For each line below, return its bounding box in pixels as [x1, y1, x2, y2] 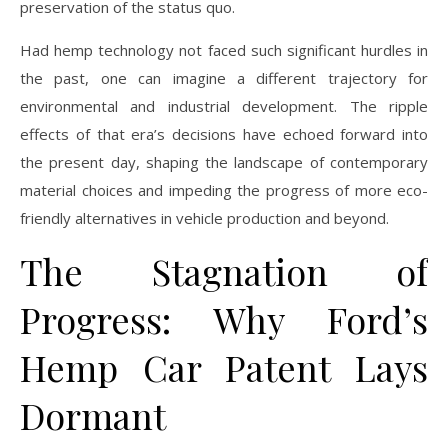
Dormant [20, 390, 166, 439]
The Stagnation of [20, 246, 428, 295]
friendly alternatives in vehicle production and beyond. [20, 207, 389, 228]
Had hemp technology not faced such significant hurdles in [20, 39, 428, 60]
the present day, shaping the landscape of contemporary [20, 151, 428, 172]
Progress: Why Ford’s [20, 294, 428, 343]
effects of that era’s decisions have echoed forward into [20, 123, 428, 144]
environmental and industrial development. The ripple [20, 95, 428, 116]
